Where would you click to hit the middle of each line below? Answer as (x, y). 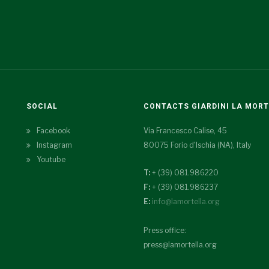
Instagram (54, 145)
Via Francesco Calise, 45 (185, 131)
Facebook (53, 131)
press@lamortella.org (180, 245)
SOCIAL (42, 106)
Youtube (51, 159)
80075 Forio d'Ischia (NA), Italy (197, 145)
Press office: (165, 230)
